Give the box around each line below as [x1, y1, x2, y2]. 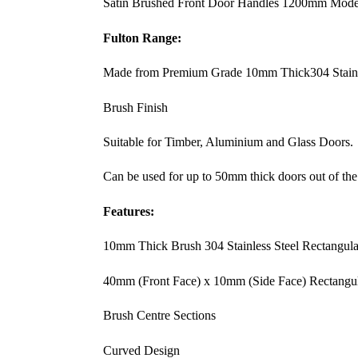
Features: [102, 204, 154, 218]
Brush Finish [102, 100, 168, 114]
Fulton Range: [102, 30, 181, 45]
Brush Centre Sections [102, 308, 216, 323]
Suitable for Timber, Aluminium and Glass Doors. [102, 134, 353, 149]
